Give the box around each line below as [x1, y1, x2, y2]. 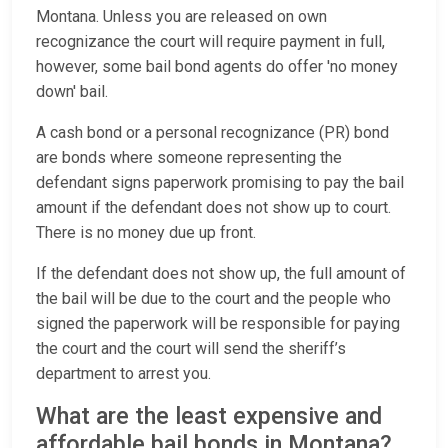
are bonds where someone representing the [36, 148, 342, 168]
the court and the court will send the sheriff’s [36, 339, 346, 359]
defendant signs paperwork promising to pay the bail [36, 173, 404, 193]
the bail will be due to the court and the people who [36, 289, 391, 309]
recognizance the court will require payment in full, [36, 32, 385, 52]
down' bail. [36, 82, 108, 102]
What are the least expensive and [36, 402, 382, 431]
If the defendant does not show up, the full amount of [36, 264, 406, 284]
